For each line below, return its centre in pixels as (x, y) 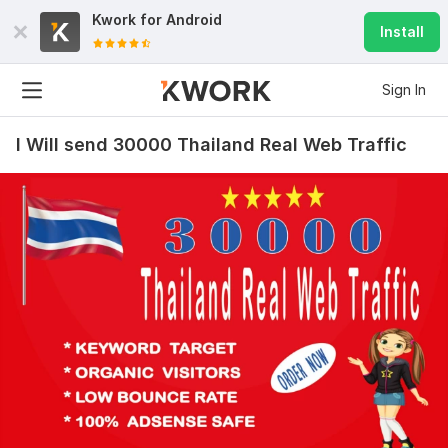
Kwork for (129, 19)
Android (194, 19)
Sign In (404, 89)
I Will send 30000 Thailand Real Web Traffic (211, 144)
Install (402, 31)
